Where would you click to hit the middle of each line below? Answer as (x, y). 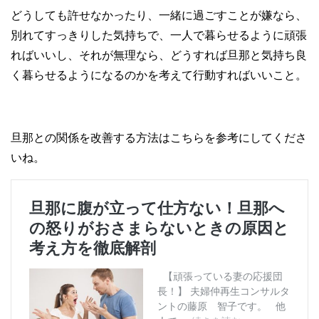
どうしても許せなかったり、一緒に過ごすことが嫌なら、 (159, 16)
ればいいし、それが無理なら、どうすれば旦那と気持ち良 (159, 56)
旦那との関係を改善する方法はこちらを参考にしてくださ (159, 138)
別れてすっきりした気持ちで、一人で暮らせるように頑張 (159, 36)
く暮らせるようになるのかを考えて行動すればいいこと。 (159, 75)
